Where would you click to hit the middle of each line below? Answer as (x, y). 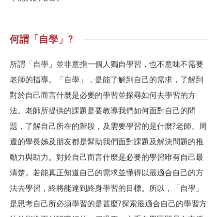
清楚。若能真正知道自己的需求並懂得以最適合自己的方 (107, 173)
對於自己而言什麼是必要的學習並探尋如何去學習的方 (103, 95)
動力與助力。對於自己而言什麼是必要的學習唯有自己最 (107, 157)
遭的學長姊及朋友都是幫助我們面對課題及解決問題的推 (107, 142)
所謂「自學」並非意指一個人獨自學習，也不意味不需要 (107, 64)
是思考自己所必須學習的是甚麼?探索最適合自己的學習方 (108, 204)
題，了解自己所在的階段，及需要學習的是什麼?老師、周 (108, 126)
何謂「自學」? (41, 39)
